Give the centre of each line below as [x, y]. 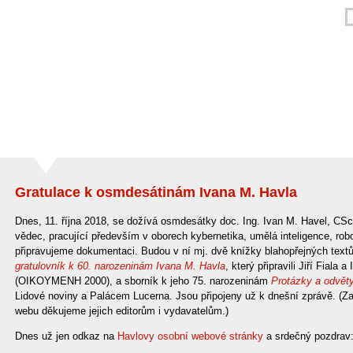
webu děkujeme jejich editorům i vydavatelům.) [122, 311]
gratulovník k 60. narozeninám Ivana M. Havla [120, 266]
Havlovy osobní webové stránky [190, 336]
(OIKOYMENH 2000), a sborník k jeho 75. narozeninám [143, 281]
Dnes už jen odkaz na [66, 336]
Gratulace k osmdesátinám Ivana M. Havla [156, 192]
